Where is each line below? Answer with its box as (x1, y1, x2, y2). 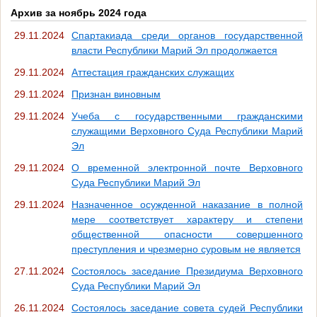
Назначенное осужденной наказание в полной (71, 198, 303, 210)
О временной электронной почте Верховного (71, 161, 303, 173)
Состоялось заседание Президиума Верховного (71, 265, 303, 277)
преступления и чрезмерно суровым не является (71, 243, 301, 255)
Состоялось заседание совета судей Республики (71, 301, 303, 313)
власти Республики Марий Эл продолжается (71, 44, 277, 56)
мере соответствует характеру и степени (71, 213, 303, 225)
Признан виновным (71, 88, 161, 100)
